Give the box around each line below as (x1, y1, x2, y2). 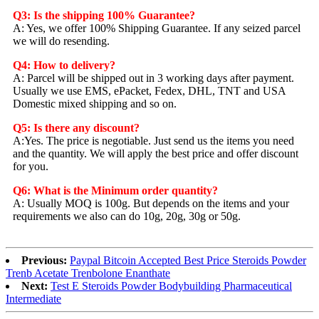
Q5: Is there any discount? (13, 121, 140, 134)
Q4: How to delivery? (13, 58, 115, 71)
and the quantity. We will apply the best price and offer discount (13, 147, 298, 159)
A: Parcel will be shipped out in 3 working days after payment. (13, 71, 294, 84)
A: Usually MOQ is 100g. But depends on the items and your (13, 197, 289, 209)
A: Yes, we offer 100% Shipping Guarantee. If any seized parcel (13, 21, 300, 34)
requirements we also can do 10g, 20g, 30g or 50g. (13, 209, 241, 222)
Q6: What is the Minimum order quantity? (13, 184, 218, 197)
